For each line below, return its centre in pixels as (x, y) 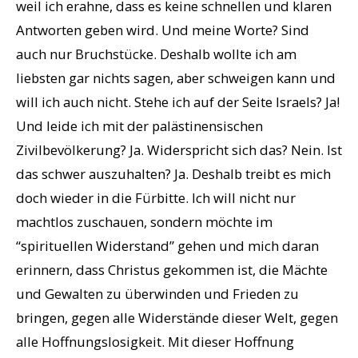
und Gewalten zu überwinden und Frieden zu (157, 294)
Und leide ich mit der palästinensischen (139, 126)
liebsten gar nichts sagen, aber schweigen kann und (176, 78)
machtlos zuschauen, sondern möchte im (144, 222)
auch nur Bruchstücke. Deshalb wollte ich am (156, 54)
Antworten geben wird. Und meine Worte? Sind (163, 30)
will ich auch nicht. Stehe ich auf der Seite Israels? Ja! (178, 102)
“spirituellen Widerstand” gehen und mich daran (167, 246)
